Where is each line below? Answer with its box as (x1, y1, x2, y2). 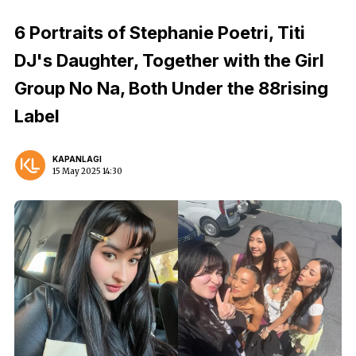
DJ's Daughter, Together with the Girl (14, 50, 324, 71)
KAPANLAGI (52, 154, 102, 164)
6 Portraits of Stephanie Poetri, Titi (14, 22, 305, 43)
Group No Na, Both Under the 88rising (14, 78, 328, 99)
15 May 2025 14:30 (52, 166, 122, 176)
